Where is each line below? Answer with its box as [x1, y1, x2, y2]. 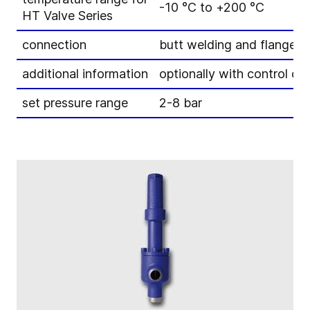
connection [22, 37, 86, 53]
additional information [22, 66, 148, 82]
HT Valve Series [22, 8, 113, 24]
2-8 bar [159, 95, 202, 111]
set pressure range [22, 95, 128, 111]
